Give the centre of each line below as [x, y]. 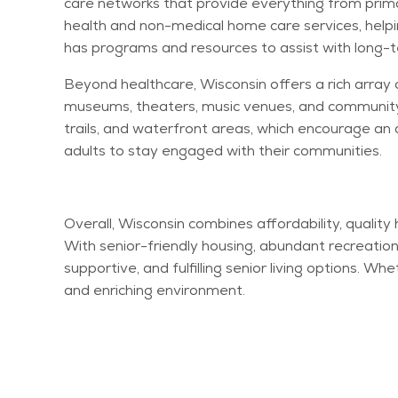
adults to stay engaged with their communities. [223, 151]
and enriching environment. [155, 290]
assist [299, 48]
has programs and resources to [172, 48]
